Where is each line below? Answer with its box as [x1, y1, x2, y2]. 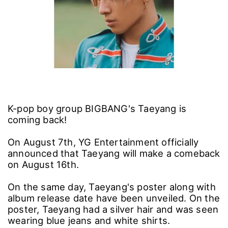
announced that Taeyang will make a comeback [8, 147, 220, 159]
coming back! [8, 113, 70, 125]
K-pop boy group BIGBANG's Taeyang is [8, 102, 187, 114]
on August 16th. [8, 158, 82, 170]
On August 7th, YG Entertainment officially [8, 136, 199, 148]
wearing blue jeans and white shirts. [8, 214, 176, 226]
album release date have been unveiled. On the [8, 192, 220, 204]
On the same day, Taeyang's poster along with [8, 181, 216, 192]
